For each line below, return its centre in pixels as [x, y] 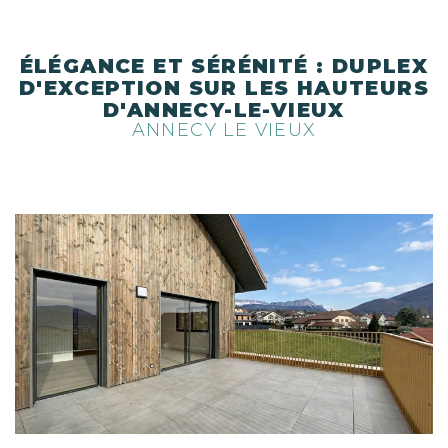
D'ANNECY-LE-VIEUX [224, 110]
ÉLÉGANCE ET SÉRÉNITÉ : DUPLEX [224, 66]
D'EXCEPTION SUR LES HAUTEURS [224, 88]
